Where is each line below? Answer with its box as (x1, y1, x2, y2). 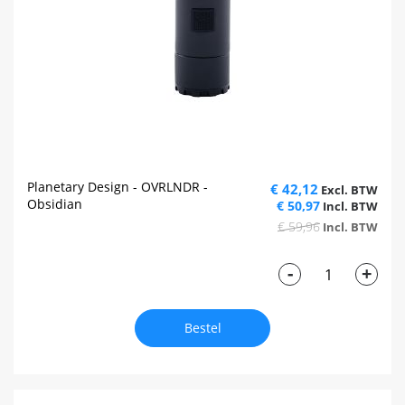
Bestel (184, 319, 221, 337)
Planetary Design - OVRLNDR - (27, 178, 208, 196)
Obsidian (27, 195, 82, 213)
